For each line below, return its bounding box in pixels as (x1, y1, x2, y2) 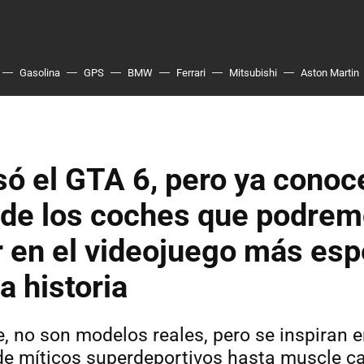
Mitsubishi (229, 67, 277, 79)
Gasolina (19, 67, 60, 79)
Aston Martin (301, 67, 359, 79)
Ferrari (176, 67, 206, 79)
